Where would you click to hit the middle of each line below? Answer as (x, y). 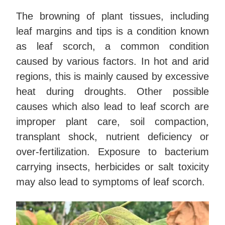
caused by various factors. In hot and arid (113, 62)
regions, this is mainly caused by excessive (113, 77)
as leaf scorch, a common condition (113, 46)
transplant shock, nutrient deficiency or (113, 137)
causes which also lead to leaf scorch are (113, 107)
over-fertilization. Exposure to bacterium (113, 152)
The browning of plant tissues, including (113, 16)
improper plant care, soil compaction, (113, 122)
